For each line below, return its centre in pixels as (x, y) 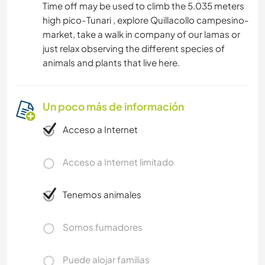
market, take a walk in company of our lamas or (141, 34)
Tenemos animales (102, 195)
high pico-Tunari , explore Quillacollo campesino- (146, 20)
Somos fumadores (103, 227)
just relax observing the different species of (134, 49)
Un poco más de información (113, 107)
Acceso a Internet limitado (118, 162)
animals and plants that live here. (111, 63)
